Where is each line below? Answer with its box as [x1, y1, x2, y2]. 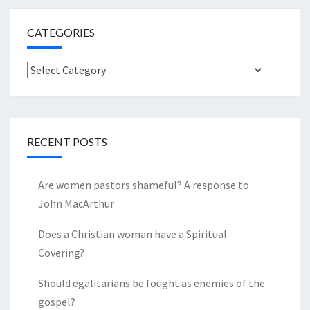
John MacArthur [38, 197, 114, 211]
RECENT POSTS [27, 135, 107, 149]
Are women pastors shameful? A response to [38, 178, 249, 192]
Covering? [38, 246, 84, 260]
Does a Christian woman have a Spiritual [38, 227, 227, 241]
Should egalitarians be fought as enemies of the [38, 276, 265, 291]
